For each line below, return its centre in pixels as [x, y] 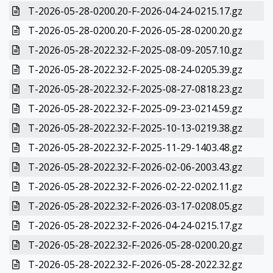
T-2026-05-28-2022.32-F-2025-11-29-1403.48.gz [135, 147]
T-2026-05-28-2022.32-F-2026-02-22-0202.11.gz [135, 186]
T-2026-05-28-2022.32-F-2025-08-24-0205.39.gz [135, 69]
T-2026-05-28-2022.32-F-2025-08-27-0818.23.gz [135, 89]
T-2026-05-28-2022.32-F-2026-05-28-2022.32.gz [135, 264]
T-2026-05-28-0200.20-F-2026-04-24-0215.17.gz [135, 11]
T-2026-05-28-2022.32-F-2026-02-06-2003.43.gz [135, 167]
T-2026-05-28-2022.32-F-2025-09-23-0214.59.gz [135, 108]
